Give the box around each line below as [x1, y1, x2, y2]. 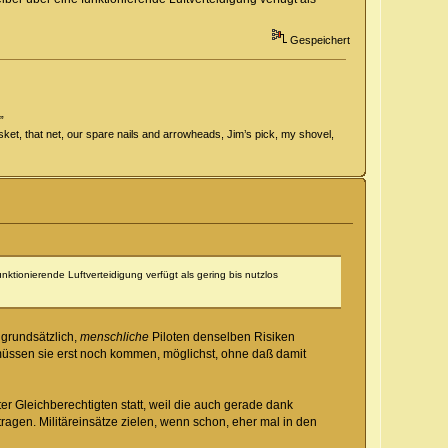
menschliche [79, 329, 149, 344]
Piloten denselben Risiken [148, 329, 295, 344]
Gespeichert [286, 34, 350, 47]
